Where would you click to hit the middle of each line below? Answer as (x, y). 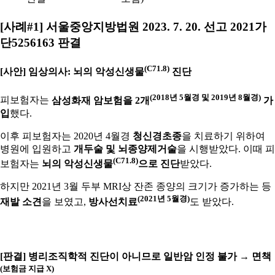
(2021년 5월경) (164, 199)
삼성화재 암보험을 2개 (101, 100)
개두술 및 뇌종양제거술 (125, 149)
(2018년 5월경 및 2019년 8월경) (205, 97)
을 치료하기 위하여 (223, 136)
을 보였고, (65, 202)
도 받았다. (212, 202)
